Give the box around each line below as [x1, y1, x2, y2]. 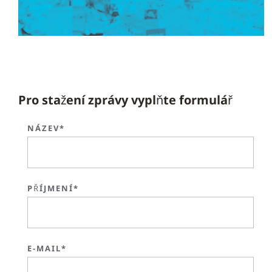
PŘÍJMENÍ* [27, 182, 79, 194]
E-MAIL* [27, 242, 67, 254]
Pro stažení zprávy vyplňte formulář [18, 91, 233, 108]
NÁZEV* [27, 122, 65, 134]
